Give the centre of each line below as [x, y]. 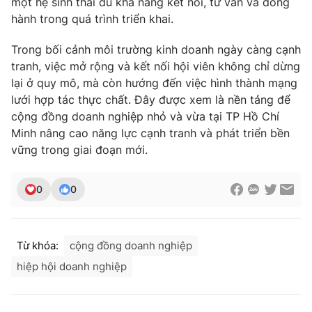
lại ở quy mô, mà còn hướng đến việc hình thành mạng [154, 83]
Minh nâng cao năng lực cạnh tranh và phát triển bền [150, 133]
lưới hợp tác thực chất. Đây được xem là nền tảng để [151, 100]
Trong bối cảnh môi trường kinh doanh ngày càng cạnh [156, 50]
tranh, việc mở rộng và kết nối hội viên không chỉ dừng [156, 67]
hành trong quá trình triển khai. [92, 19]
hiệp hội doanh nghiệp [72, 267]
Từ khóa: [38, 246]
